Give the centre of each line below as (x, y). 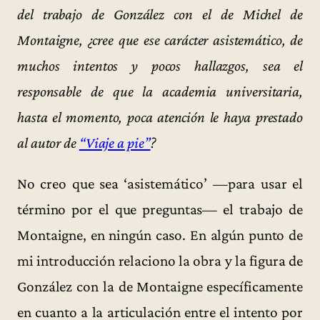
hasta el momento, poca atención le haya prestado (160, 117)
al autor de (48, 143)
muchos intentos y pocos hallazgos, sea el (160, 66)
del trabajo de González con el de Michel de (160, 15)
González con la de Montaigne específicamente (160, 287)
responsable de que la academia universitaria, (160, 92)
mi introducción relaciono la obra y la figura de (160, 261)
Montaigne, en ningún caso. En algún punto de (160, 235)
